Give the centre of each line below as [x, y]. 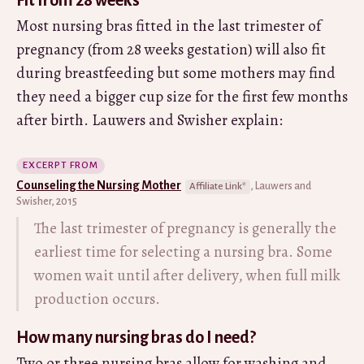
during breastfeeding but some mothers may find [176, 73]
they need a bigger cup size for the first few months [182, 96]
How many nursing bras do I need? [136, 337]
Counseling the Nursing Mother [99, 185]
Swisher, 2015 [47, 201]
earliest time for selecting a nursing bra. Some [183, 251]
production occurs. [97, 299]
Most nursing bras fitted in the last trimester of [169, 26]
